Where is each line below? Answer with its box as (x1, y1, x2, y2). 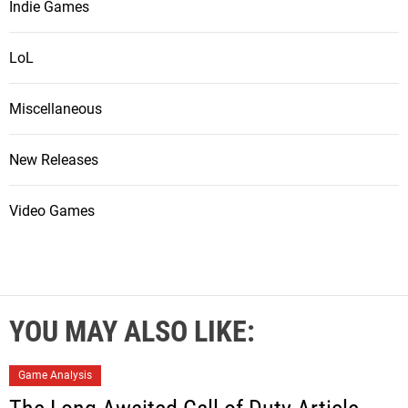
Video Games (9, 201, 95, 219)
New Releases (9, 150, 98, 168)
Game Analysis (18, 368, 92, 382)
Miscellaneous (9, 99, 102, 117)
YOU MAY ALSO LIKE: (9, 313, 255, 349)
